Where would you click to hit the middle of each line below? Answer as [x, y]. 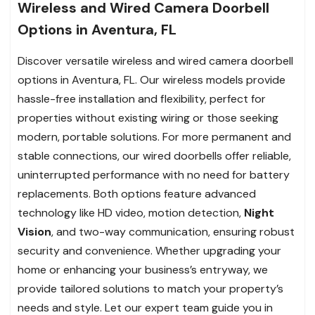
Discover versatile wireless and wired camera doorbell [155, 60]
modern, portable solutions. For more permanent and [154, 136]
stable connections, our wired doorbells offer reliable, [154, 155]
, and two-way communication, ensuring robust [173, 231]
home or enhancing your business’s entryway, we [143, 269]
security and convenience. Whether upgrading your [149, 250]
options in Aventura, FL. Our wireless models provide [152, 79]
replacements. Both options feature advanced [137, 193]
